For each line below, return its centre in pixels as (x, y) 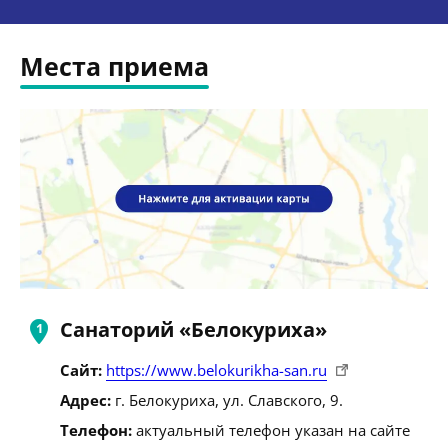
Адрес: (85, 399)
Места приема (114, 66)
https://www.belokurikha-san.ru (216, 369)
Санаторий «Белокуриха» (193, 329)
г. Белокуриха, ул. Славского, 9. (227, 399)
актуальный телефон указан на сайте (271, 429)
